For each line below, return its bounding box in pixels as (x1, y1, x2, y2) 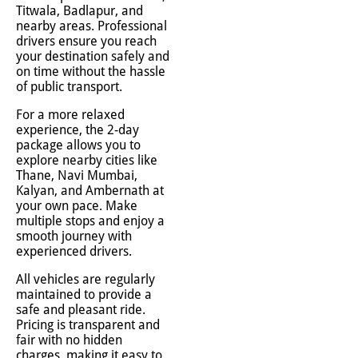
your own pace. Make (16, 198, 137, 213)
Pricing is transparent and (16, 317, 160, 332)
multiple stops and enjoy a (16, 213, 165, 229)
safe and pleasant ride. (16, 302, 145, 317)
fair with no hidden (16, 332, 122, 348)
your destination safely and (16, 49, 169, 64)
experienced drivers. (16, 244, 132, 259)
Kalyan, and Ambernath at (16, 183, 164, 198)
